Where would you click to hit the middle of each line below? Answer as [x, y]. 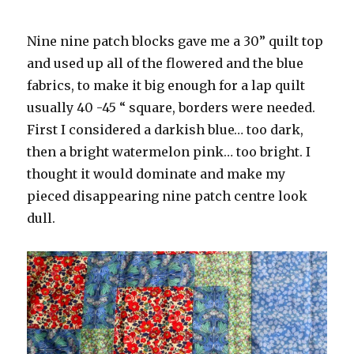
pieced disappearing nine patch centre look [168, 196]
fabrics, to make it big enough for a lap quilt [166, 85]
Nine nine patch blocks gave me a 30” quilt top [175, 41]
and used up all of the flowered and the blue [166, 63]
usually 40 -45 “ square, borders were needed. [171, 107]
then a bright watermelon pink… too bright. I [169, 151]
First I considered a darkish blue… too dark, [166, 129]
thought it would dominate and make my [156, 173]
